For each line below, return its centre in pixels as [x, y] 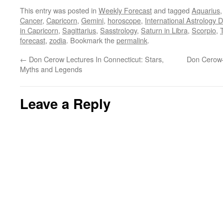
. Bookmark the [91, 40]
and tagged [172, 10]
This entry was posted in [59, 10]
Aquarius [206, 10]
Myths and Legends [51, 69]
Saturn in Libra [164, 30]
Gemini [92, 20]
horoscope [124, 20]
